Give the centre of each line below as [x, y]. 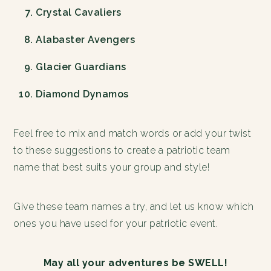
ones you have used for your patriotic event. [116, 224]
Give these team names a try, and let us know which [134, 207]
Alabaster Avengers [86, 40]
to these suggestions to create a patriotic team [122, 151]
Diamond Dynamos [82, 94]
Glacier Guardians [81, 67]
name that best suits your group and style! [112, 168]
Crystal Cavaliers [79, 13]
